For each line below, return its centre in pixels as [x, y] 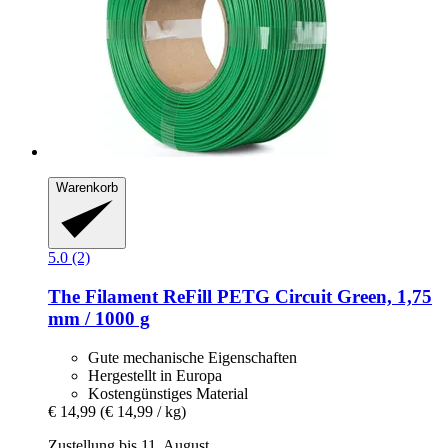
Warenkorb [87, 187]
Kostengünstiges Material [168, 393]
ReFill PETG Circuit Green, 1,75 [295, 297]
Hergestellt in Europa [155, 375]
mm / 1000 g [99, 319]
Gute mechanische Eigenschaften [192, 357]
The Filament [103, 297]
